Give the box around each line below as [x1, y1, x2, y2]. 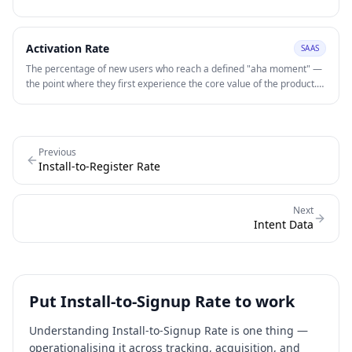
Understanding [29, 323, 112, 338]
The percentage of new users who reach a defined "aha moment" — [26, 62, 322, 75]
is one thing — [228, 323, 308, 338]
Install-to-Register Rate [38, 159, 160, 174]
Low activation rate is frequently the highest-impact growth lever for [26, 92, 321, 105]
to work [231, 291, 295, 312]
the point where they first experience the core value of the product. [26, 77, 317, 90]
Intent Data [254, 217, 313, 232]
